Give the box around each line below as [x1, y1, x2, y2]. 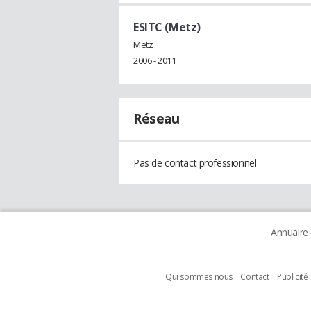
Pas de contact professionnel [133, 156, 257, 170]
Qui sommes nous [165, 271, 233, 283]
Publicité [277, 271, 308, 283]
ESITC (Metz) [133, 19, 201, 35]
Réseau [133, 110, 180, 128]
